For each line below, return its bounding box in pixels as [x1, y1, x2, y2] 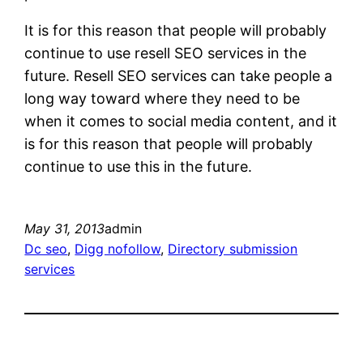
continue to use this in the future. [24, 157, 253, 175]
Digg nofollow [75, 240, 161, 257]
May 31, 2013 [24, 220, 105, 237]
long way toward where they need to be [24, 89, 301, 107]
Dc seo [24, 240, 68, 257]
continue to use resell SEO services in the [24, 44, 307, 62]
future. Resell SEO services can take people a [24, 66, 333, 84]
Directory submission [168, 240, 298, 257]
